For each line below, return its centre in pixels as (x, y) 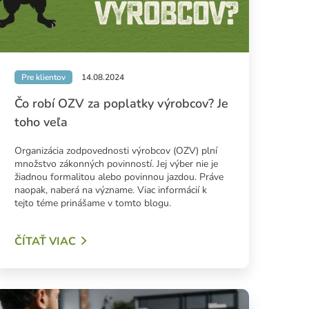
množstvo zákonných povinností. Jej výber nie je (116, 164)
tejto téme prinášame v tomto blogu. (92, 203)
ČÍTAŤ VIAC (45, 242)
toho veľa (41, 122)
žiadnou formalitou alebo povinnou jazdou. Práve (119, 177)
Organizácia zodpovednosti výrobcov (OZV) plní (116, 151)
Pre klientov (43, 78)
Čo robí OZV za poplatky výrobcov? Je (121, 104)
